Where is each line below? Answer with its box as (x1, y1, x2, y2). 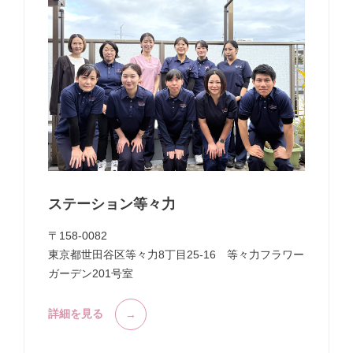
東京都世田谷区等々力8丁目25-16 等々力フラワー (48, 247, 304, 261)
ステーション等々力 (48, 195, 176, 212)
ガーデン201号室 (48, 266, 133, 280)
